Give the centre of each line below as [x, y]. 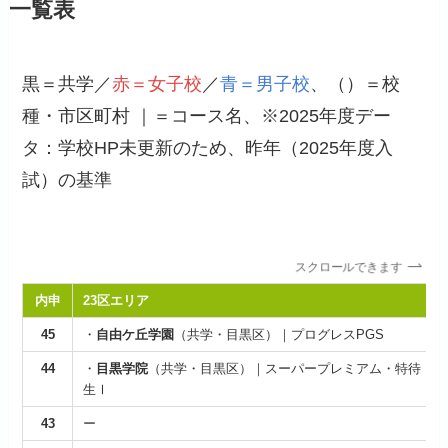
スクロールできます [349, 266]
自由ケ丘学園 [135, 335]
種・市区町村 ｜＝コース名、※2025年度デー [207, 115]
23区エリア [116, 301]
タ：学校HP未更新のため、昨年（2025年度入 [208, 147]
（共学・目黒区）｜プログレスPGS [279, 335]
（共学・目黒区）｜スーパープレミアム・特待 [285, 369]
